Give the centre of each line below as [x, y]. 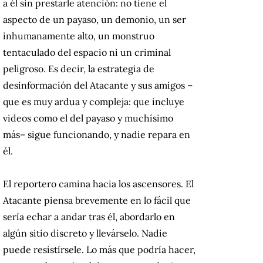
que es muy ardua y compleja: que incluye [94, 102]
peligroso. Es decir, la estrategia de [79, 69]
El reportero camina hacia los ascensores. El [98, 184]
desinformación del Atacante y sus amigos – [98, 85]
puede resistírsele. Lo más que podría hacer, [99, 250]
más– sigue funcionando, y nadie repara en [97, 135]
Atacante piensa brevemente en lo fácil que [97, 200]
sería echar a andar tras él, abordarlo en [89, 217]
